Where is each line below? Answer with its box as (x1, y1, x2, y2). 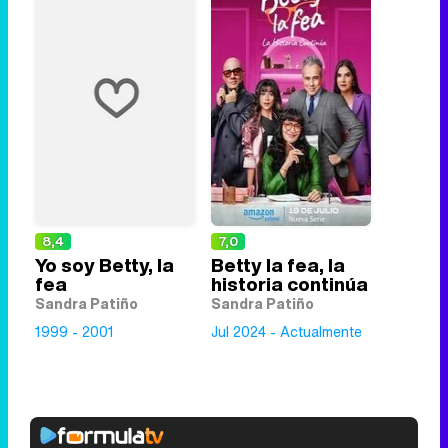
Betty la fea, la (211, 251, 345, 279)
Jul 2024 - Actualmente (211, 321, 362, 342)
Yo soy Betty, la (35, 251, 174, 279)
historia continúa (211, 270, 368, 298)
